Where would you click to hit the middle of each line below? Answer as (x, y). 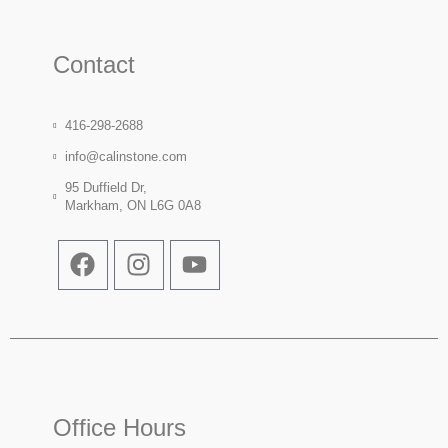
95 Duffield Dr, (106, 187)
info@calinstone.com (126, 156)
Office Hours (119, 427)
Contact (93, 64)
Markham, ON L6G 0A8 (133, 205)
